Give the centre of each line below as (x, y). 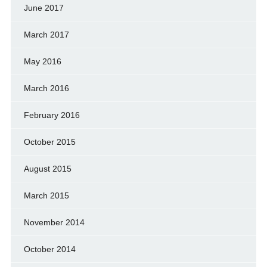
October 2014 (49, 249)
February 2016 (52, 115)
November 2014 (54, 223)
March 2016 (46, 89)
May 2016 (42, 62)
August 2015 (47, 169)
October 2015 (49, 142)
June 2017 (44, 8)
